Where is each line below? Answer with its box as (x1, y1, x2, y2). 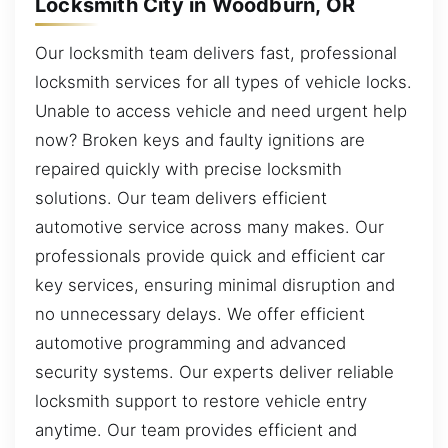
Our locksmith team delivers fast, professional (35, 42, 397, 63)
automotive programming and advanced (35, 332, 346, 353)
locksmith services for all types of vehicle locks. (35, 71, 412, 92)
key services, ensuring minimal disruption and (35, 274, 395, 295)
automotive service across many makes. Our (35, 216, 384, 237)
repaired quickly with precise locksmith (35, 158, 342, 179)
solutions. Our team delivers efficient (35, 187, 327, 208)
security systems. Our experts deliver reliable (35, 361, 394, 382)
